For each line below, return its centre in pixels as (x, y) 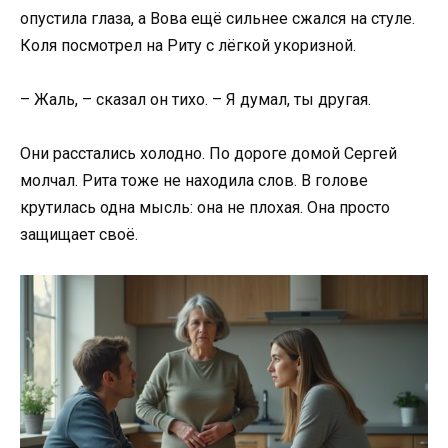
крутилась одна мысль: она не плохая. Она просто (205, 207)
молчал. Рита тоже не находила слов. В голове (194, 180)
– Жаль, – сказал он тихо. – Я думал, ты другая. (195, 99)
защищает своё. (79, 234)
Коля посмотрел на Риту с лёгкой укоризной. (188, 45)
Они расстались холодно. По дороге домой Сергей (208, 153)
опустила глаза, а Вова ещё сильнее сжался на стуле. (217, 18)
